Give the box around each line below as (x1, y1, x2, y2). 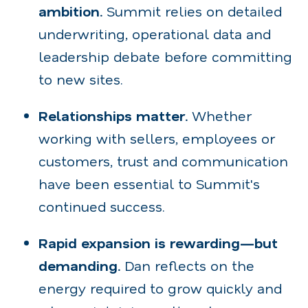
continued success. (38, 197, 165, 215)
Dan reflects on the (120, 256, 254, 274)
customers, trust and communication (38, 151, 288, 170)
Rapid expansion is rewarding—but (38, 233, 278, 252)
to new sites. (38, 69, 123, 88)
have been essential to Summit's (38, 174, 260, 192)
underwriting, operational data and (38, 24, 271, 43)
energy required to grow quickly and (38, 278, 282, 297)
